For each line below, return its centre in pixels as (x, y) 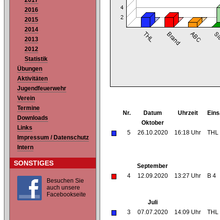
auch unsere (63, 188)
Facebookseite (66, 195)
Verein (26, 98)
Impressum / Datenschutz (53, 138)
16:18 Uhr (188, 133)
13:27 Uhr (188, 176)
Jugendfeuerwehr (42, 89)
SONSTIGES (34, 163)
